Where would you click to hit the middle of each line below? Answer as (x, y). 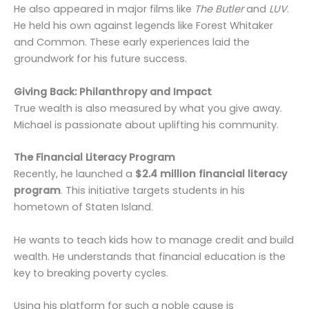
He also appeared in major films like (104, 9)
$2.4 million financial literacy (211, 174)
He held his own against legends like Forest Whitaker (143, 26)
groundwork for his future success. (100, 59)
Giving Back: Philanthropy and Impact (113, 91)
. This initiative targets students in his (153, 191)
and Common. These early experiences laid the (132, 42)
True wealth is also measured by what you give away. (148, 108)
